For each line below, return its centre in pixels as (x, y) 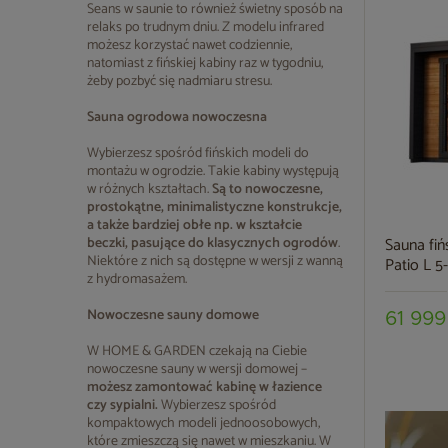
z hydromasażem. (137, 279)
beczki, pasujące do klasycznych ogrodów (212, 243)
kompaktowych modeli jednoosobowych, (203, 423)
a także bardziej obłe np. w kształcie (194, 225)
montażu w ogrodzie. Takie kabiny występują (213, 171)
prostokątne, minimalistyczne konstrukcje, (214, 207)
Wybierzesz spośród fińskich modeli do (198, 153)
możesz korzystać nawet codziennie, (189, 45)
